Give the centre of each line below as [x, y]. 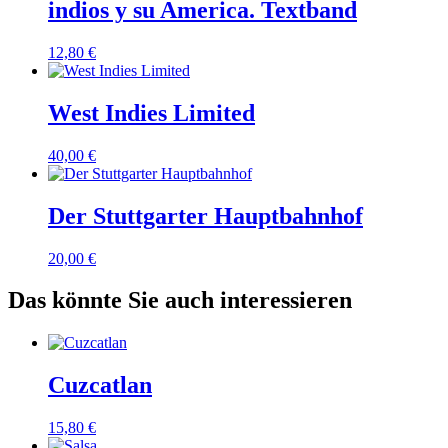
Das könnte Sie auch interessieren [180, 300]
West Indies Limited [151, 112]
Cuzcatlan [100, 385]
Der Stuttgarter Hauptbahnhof [205, 215]
